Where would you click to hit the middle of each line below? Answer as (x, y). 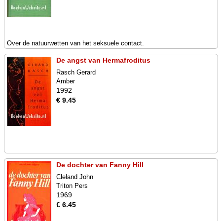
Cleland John (75, 177)
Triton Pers (72, 186)
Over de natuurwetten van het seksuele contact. (75, 43)
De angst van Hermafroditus (103, 60)
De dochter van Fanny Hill (100, 165)
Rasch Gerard (76, 72)
